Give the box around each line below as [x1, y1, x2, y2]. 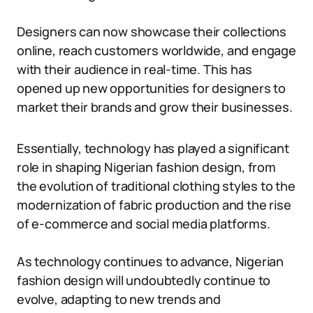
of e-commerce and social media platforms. [17, 215, 270, 232]
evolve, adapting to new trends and [17, 291, 221, 307]
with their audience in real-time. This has [17, 61, 252, 78]
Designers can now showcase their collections [17, 23, 287, 40]
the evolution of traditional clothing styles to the [17, 177, 296, 194]
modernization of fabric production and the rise [17, 196, 291, 213]
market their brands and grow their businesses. [17, 99, 293, 115]
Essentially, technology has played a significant [17, 140, 289, 156]
